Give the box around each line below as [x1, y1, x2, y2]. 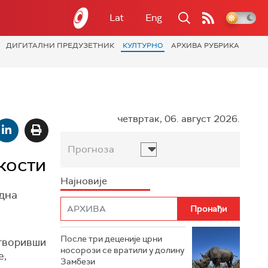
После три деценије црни [60, 233, 162, 244]
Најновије [60, 175, 107, 187]
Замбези [60, 256, 95, 267]
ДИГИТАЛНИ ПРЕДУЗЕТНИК [6, 41, 114, 50]
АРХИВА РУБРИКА [171, 41, 239, 50]
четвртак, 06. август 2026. [117, 112, 240, 125]
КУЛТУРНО [123, 41, 163, 50]
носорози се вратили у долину [60, 245, 184, 255]
